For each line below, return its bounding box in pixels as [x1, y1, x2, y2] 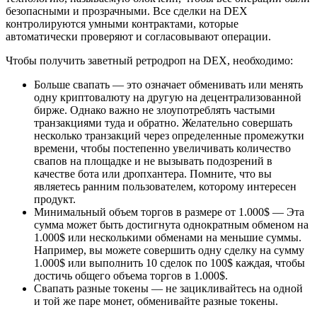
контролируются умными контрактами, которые [6, 18, 238, 30]
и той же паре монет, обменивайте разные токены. [34, 295, 278, 307]
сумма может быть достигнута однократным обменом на [34, 219, 309, 231]
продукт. [34, 193, 76, 205]
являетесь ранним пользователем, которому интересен [34, 180, 296, 192]
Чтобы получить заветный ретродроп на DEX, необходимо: [6, 54, 293, 67]
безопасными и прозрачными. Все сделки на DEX [6, 5, 248, 17]
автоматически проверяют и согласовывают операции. [6, 30, 271, 42]
